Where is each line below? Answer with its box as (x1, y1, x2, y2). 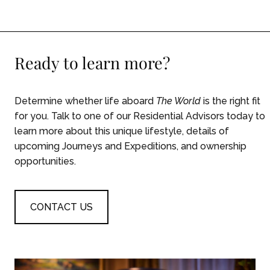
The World (156, 95, 201, 107)
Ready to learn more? (14, 52, 170, 74)
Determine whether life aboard (14, 95, 156, 107)
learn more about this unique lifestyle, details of (14, 125, 229, 137)
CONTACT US (30, 201, 93, 213)
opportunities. (14, 155, 76, 168)
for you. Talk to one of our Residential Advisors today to (14, 110, 265, 122)
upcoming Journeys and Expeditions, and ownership (14, 140, 246, 152)
